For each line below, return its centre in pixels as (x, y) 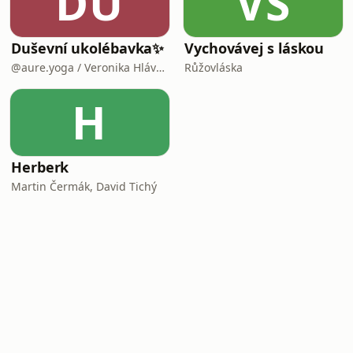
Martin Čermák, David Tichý (84, 186)
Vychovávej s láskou (255, 48)
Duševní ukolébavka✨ (88, 48)
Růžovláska (214, 67)
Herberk (40, 167)
